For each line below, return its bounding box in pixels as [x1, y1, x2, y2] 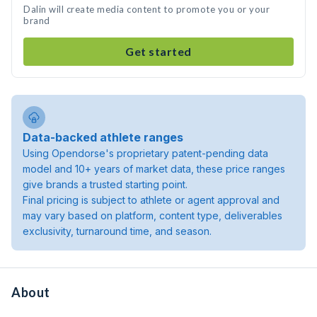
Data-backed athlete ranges [23, 130, 183, 144]
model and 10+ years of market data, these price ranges [23, 163, 285, 175]
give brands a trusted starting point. [23, 178, 188, 190]
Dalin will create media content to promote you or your [23, 4, 270, 15]
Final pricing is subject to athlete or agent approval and [23, 194, 279, 206]
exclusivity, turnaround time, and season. [23, 225, 212, 237]
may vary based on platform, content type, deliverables [23, 209, 282, 221]
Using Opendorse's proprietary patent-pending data [23, 147, 268, 159]
